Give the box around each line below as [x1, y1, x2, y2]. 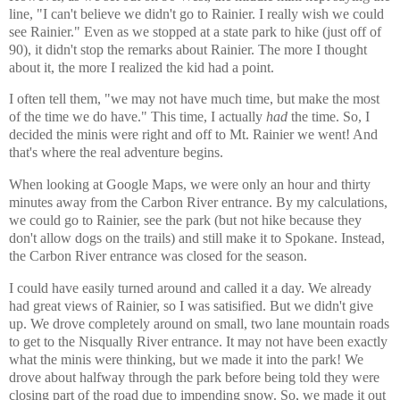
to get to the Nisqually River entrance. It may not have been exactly [9, 334, 387, 350]
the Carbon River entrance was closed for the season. [9, 248, 311, 264]
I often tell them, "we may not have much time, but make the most [9, 91, 379, 107]
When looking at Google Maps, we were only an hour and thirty [9, 177, 371, 193]
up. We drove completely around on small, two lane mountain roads [9, 316, 389, 332]
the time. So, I [287, 109, 370, 125]
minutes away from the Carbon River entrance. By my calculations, [9, 195, 387, 211]
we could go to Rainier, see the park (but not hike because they [9, 212, 362, 229]
